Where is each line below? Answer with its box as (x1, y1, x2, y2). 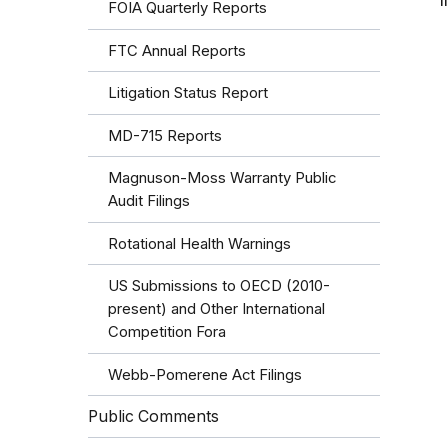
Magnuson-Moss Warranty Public (108, 169, 336, 188)
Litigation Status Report (108, 84, 268, 103)
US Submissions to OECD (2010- (108, 277, 330, 296)
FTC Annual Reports (108, 41, 246, 60)
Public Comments (88, 407, 219, 427)
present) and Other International (108, 300, 325, 319)
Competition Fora (108, 323, 226, 342)
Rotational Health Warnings (108, 234, 291, 253)
